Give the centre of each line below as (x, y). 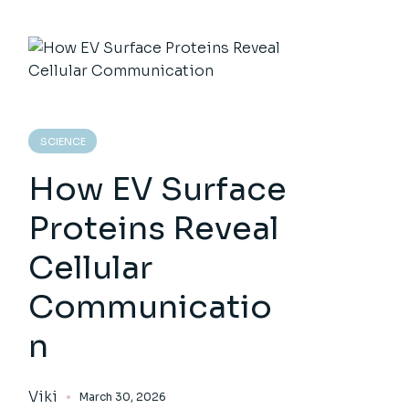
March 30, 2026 (123, 397)
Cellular (91, 267)
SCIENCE (63, 142)
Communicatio (151, 307)
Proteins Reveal (154, 228)
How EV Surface (158, 189)
